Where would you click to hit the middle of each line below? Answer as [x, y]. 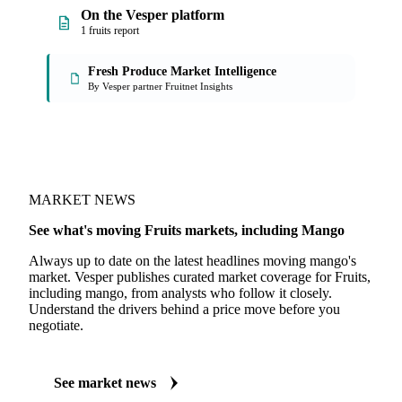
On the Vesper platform [153, 15]
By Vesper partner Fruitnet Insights [160, 86]
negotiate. [56, 325]
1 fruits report [110, 31]
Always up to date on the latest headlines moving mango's [192, 261]
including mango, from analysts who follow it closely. [180, 293]
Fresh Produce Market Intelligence [182, 71]
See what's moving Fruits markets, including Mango [187, 230]
